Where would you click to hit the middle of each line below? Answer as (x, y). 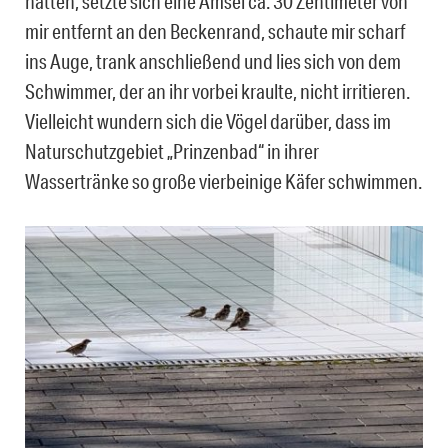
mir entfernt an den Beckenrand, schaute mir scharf (215, 30)
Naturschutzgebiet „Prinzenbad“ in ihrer (172, 150)
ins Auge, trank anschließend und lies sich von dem (213, 60)
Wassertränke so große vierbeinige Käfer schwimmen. (223, 180)
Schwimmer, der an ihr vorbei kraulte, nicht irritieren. (217, 90)
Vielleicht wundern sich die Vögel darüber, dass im (208, 120)
